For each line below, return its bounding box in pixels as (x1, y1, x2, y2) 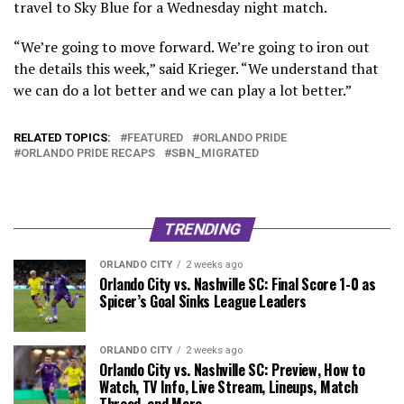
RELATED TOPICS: (14, 130, 111, 144)
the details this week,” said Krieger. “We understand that (14, 58, 379, 78)
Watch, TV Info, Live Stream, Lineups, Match (99, 375, 358, 398)
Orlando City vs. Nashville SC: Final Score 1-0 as (99, 272, 376, 295)
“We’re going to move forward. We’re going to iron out (14, 36, 370, 57)
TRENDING (161, 219, 243, 238)
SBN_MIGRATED (171, 145, 259, 160)
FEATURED (127, 130, 183, 144)
